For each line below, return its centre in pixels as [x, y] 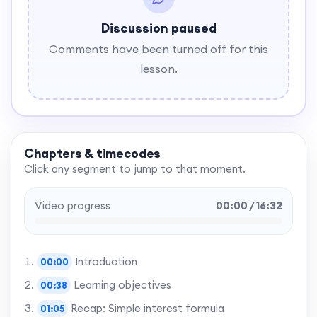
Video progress [73, 205]
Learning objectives [122, 284]
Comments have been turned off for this [158, 49]
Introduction [106, 261]
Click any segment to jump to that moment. [135, 168]
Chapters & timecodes [92, 153]
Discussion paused [158, 28]
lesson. [158, 69]
